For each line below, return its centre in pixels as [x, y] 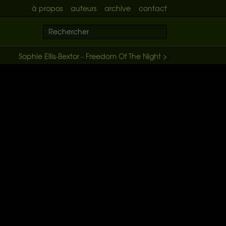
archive [118, 8]
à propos [47, 8]
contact [153, 8]
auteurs [83, 8]
